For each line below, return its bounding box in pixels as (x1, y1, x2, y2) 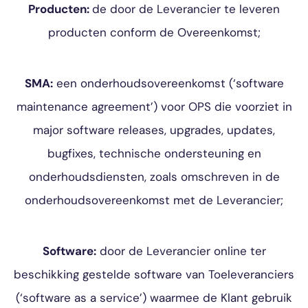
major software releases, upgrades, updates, (33, 122, 275, 137)
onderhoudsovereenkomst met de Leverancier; (25, 192, 283, 208)
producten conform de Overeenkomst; (47, 25, 261, 40)
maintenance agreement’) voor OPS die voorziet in (16, 99, 292, 114)
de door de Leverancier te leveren (92, 1, 280, 16)
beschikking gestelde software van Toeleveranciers (14, 267, 294, 282)
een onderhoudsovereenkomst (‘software (52, 76, 284, 91)
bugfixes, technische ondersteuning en (47, 146, 261, 161)
